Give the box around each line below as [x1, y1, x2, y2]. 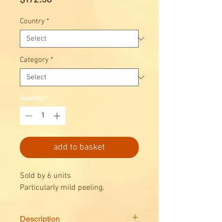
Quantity [20, 94, 44, 103]
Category [20, 55, 49, 65]
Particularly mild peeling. [20, 183, 105, 193]
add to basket [54, 142, 105, 153]
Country [20, 17, 45, 26]
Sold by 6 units [20, 171, 71, 181]
